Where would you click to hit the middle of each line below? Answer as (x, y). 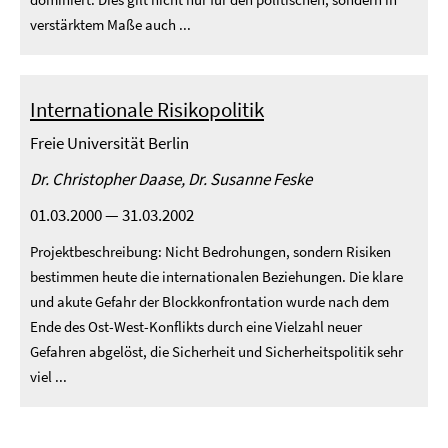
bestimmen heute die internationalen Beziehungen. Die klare (216, 276)
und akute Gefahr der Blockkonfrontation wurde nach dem (209, 301)
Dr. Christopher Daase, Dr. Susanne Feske (171, 179)
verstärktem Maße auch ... (110, 24)
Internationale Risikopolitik (147, 109)
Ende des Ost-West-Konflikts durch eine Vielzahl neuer (196, 326)
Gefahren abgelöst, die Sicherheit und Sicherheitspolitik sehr (216, 351)
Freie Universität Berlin (109, 143)
